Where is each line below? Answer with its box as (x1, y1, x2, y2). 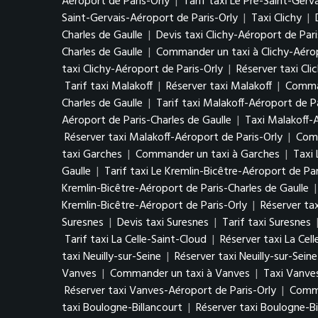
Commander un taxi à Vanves (110, 265, 250, 283)
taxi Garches (62, 146, 122, 164)
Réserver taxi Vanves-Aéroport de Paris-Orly (65, 282, 276, 300)
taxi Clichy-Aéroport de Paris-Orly (62, 60, 223, 79)
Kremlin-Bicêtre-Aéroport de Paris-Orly (62, 197, 247, 215)
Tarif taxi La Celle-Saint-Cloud (65, 231, 207, 249)
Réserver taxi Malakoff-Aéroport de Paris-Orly (65, 128, 283, 147)
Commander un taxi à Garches (136, 146, 280, 164)
